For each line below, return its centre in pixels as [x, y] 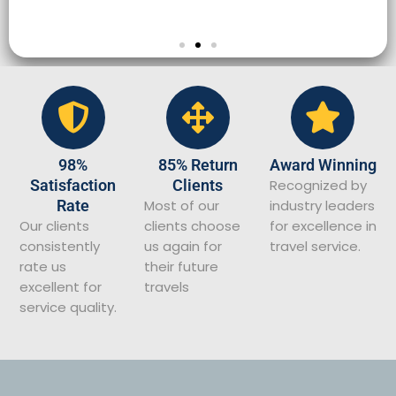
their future [182, 266]
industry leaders [322, 205]
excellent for [61, 286]
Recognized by [318, 185]
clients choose [193, 225]
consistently [60, 246]
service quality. [68, 307]
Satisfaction [73, 185]
